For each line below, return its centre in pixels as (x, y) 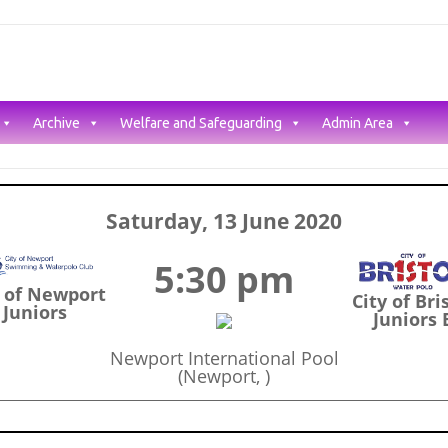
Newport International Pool (224, 358)
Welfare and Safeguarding (201, 122)
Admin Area (357, 122)
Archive (56, 122)
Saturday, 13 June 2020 (224, 221)
